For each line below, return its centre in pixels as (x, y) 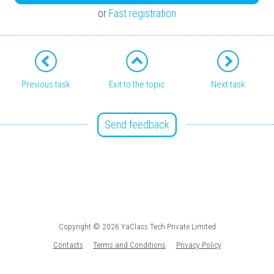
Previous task (46, 84)
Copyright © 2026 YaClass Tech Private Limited (137, 226)
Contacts (68, 244)
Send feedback (137, 124)
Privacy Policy (198, 244)
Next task (228, 84)
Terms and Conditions (129, 244)
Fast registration (143, 13)
